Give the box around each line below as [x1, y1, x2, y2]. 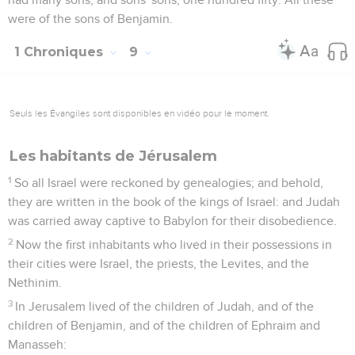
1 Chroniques [14, 44, 107, 59]
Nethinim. [8, 276, 62, 289]
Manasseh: [8, 338, 67, 351]
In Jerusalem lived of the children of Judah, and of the [15, 300, 315, 313]
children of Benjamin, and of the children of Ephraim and [8, 319, 320, 332]
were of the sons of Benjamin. [8, 12, 173, 25]
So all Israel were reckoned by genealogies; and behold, [14, 176, 324, 189]
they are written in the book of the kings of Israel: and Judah [8, 195, 340, 208]
